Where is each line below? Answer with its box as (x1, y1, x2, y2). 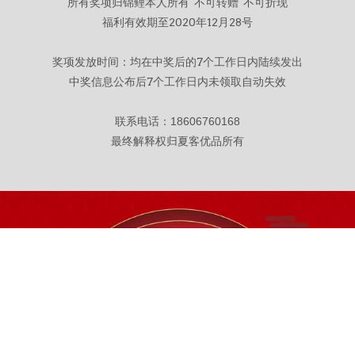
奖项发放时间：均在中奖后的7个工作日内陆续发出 (52, 55, 303, 68)
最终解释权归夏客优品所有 (111, 134, 244, 147)
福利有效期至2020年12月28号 (102, 15, 253, 29)
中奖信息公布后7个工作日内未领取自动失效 (69, 74, 286, 88)
